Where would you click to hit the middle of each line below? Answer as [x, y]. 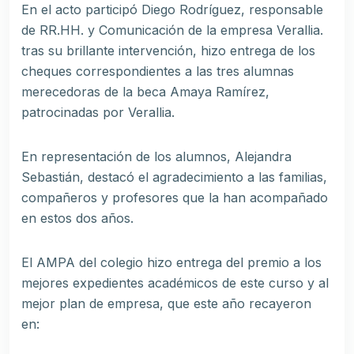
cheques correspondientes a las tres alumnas [158, 72]
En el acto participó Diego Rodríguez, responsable [172, 10]
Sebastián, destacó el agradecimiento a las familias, [174, 177]
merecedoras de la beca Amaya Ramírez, [145, 92]
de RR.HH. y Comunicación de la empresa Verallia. [172, 30]
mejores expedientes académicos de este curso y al [175, 283]
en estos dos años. [77, 218]
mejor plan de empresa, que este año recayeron [166, 304]
